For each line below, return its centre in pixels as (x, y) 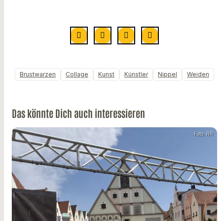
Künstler (136, 74)
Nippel (167, 74)
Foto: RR (203, 134)
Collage (77, 74)
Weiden (198, 74)
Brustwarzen (38, 74)
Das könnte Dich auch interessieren (78, 113)
